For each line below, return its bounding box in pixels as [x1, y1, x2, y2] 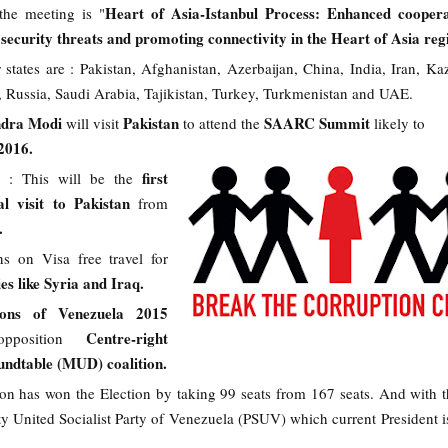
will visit [62, 113, 123, 133]
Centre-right [85, 327, 168, 349]
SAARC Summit [264, 112, 374, 134]
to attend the [183, 113, 264, 133]
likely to [374, 113, 425, 133]
